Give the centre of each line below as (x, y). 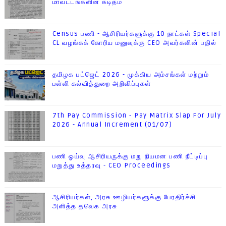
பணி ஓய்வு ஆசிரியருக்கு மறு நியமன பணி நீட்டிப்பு (130, 157)
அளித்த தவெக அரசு (85, 207)
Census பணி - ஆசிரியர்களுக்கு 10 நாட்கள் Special (136, 34)
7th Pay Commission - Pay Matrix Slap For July (137, 116)
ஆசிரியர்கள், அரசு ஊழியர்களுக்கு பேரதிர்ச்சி (124, 197)
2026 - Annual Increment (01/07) (112, 125)
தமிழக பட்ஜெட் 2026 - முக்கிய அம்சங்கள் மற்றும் (131, 75)
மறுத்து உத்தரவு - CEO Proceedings (111, 166)
